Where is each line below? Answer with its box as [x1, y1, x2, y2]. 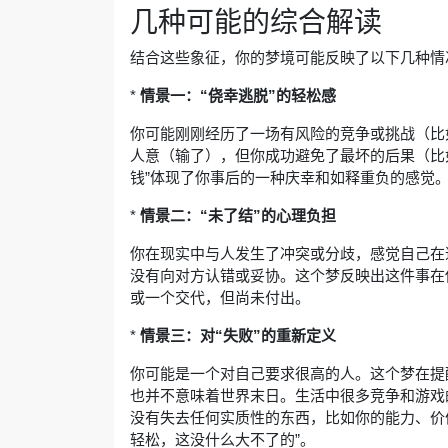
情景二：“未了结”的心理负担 [140, 207, 336, 225]
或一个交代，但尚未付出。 [130, 289, 310, 307]
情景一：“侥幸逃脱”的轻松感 [140, 87, 336, 105]
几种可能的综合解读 [130, 7, 382, 39]
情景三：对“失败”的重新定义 [140, 327, 336, 345]
